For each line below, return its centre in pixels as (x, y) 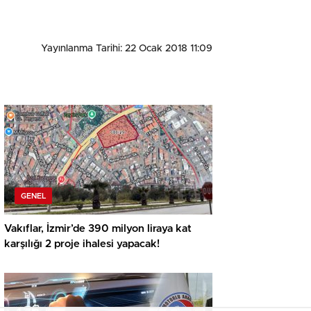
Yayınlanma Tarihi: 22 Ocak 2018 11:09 (127, 48)
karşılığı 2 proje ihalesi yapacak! (82, 244)
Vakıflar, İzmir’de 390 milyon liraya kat (98, 228)
